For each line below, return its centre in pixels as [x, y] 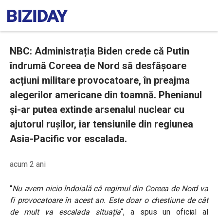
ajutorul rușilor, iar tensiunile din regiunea [101, 124]
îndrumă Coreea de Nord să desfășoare [98, 66]
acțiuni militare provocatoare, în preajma [100, 80]
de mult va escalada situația [65, 212]
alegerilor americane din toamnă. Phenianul [106, 95]
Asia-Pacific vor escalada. [68, 139]
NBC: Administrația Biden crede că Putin [100, 51]
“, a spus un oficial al [164, 212]
